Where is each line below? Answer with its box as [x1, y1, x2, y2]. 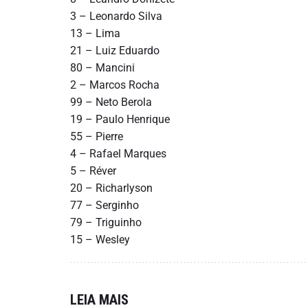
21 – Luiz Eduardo [70, 44, 159, 57]
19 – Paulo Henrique [70, 113, 170, 126]
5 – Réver [70, 164, 116, 177]
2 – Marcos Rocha [70, 78, 159, 91]
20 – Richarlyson [70, 181, 153, 195]
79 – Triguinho [70, 216, 142, 229]
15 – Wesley [70, 233, 130, 246]
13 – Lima [70, 27, 120, 40]
